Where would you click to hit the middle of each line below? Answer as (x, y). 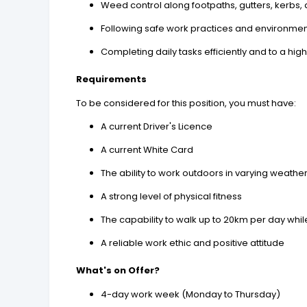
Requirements (112, 79)
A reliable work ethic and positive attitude (193, 243)
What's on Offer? (118, 271)
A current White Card (147, 150)
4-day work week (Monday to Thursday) (191, 295)
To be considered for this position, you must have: (186, 103)
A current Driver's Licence (157, 127)
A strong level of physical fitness (172, 197)
